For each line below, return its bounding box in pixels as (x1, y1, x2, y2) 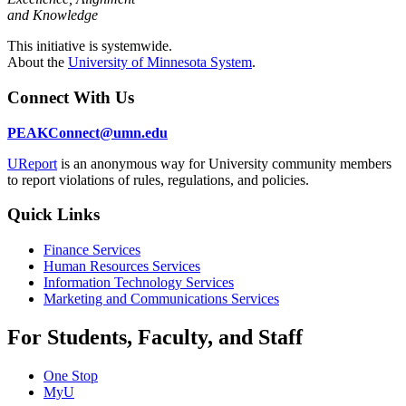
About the (7, 54, 68, 71)
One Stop (43, 367, 98, 383)
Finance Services (43, 242, 140, 258)
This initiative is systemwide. (7, 38, 172, 54)
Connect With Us (7, 87, 134, 107)
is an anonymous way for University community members (57, 155, 391, 171)
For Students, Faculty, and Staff (7, 325, 303, 350)
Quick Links (7, 205, 100, 225)
